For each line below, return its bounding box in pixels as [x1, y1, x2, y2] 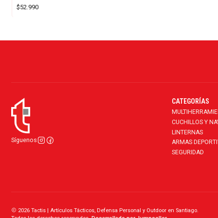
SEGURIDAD [171, 148, 204, 156]
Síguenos [11, 136, 37, 144]
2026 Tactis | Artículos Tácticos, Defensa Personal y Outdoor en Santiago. [16, 207, 199, 214]
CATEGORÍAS [171, 97, 209, 106]
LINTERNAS [171, 128, 203, 136]
